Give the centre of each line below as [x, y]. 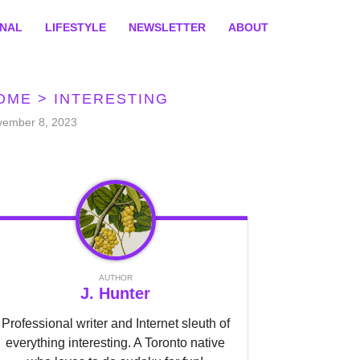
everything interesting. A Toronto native [115, 343]
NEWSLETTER [167, 27]
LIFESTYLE [76, 27]
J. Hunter [115, 293]
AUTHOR [115, 278]
